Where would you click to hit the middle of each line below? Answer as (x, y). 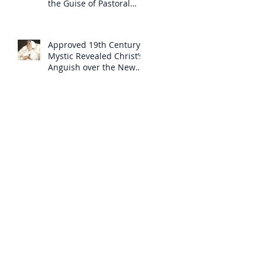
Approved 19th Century (94, 44)
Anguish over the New (92, 67)
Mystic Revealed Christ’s (96, 56)
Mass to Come (76, 78)
